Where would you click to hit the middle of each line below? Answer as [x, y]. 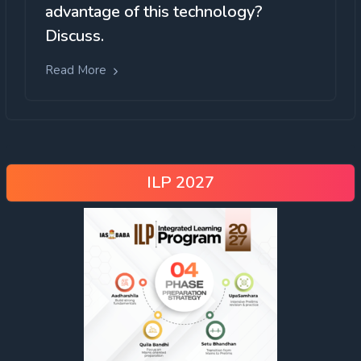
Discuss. [75, 36]
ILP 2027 [180, 182]
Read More [77, 71]
